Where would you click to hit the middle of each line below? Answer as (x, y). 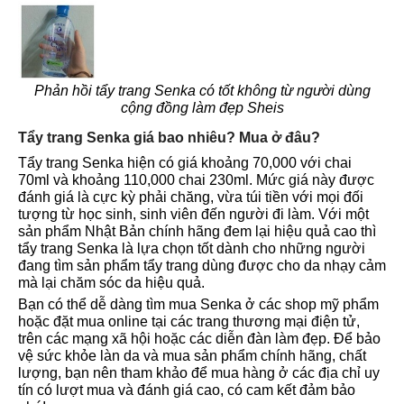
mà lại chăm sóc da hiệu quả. (111, 283)
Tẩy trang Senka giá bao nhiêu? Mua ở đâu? (169, 138)
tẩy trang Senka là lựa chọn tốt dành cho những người (192, 249)
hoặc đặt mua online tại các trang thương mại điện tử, (189, 322)
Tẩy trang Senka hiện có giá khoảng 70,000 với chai (185, 163)
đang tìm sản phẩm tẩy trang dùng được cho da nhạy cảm (202, 266)
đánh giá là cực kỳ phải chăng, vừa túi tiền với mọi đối (191, 197)
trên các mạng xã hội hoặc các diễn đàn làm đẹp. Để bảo (199, 339)
